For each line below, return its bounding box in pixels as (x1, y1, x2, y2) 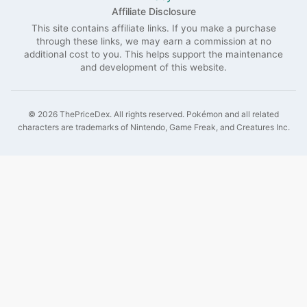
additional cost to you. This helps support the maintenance (24, 48, 283, 60)
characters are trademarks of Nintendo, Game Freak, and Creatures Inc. (17, 121, 290, 132)
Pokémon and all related (186, 108, 279, 119)
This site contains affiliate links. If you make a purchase (31, 22, 276, 34)
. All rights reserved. (110, 108, 186, 119)
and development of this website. (80, 61, 227, 73)
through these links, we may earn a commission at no (36, 35, 271, 47)
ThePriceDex (60, 108, 110, 119)
